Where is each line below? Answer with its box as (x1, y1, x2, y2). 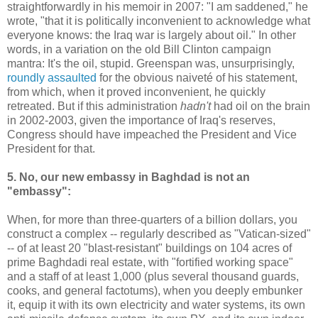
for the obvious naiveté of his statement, (97, 71, 297, 84)
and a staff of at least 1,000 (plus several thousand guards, (7, 270, 299, 283)
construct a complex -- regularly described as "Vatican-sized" (7, 227, 311, 240)
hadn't (180, 99, 211, 112)
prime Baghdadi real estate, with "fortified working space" (7, 256, 293, 268)
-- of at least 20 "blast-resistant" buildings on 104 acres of (7, 241, 292, 254)
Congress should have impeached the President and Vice (7, 128, 297, 141)
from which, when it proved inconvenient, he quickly (7, 85, 265, 98)
